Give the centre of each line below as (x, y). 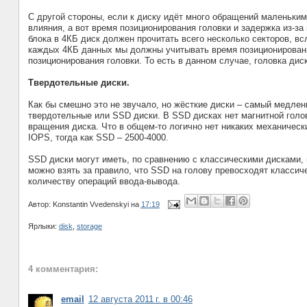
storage (89, 226)
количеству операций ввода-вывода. (105, 182)
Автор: (40, 204)
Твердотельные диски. (78, 83)
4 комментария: (63, 269)
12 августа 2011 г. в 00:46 (140, 299)
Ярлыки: (43, 226)
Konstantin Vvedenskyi (90, 204)
